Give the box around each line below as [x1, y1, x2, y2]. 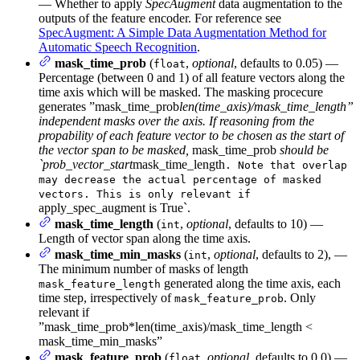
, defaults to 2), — [256, 247, 347, 261]
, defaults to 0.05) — [234, 55, 338, 70]
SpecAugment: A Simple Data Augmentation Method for [39, 25, 326, 39]
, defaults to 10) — [228, 216, 323, 231]
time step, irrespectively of [39, 290, 174, 305]
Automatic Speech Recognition [39, 39, 197, 54]
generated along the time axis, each [161, 276, 341, 290]
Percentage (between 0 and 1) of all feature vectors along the [39, 70, 345, 84]
